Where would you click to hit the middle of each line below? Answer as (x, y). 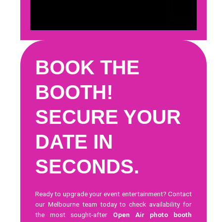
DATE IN (74, 142)
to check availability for (154, 204)
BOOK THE (88, 68)
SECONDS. (87, 167)
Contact (180, 194)
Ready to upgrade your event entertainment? (102, 194)
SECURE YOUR (108, 117)
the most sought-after (74, 215)
